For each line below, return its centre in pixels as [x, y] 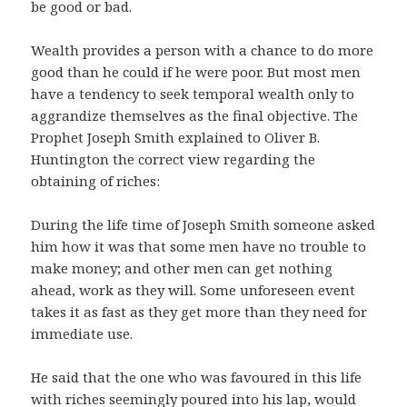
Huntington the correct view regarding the [174, 159]
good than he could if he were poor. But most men [196, 72]
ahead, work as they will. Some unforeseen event [194, 290]
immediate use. [82, 334]
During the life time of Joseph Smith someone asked [203, 225]
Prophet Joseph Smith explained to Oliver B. [176, 138]
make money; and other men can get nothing [182, 268]
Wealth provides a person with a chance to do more [203, 50]
